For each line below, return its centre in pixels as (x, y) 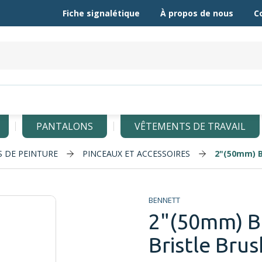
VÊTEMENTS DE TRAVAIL (190, 126)
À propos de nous (196, 13)
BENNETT (164, 200)
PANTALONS (65, 126)
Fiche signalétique (101, 13)
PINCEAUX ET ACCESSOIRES (136, 154)
